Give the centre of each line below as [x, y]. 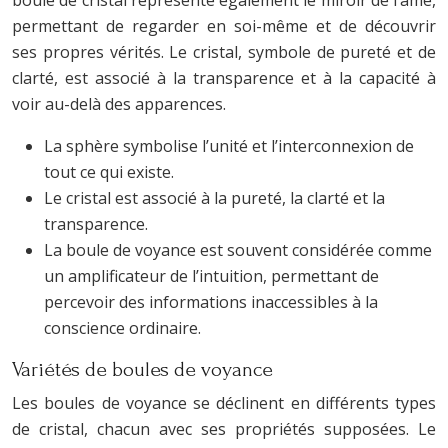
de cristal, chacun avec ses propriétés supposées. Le [224, 429]
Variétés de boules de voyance [142, 369]
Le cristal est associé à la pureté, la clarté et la [214, 198]
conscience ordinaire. [122, 328]
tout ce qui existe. [109, 172]
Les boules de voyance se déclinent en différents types [224, 403]
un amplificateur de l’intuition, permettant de [211, 276]
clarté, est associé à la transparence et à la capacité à [224, 78]
